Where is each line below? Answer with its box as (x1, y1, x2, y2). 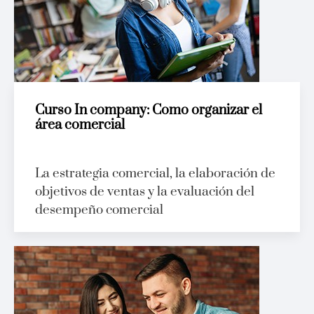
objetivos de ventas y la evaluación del (35, 184, 254, 200)
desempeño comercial (35, 202, 163, 219)
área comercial (35, 116, 125, 135)
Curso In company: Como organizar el (35, 102, 262, 120)
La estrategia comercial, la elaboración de (35, 165, 275, 182)
